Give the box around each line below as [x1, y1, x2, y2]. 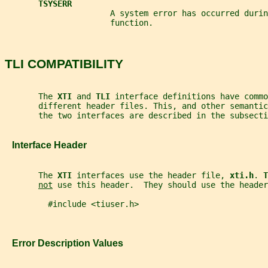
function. [5, 18, 153, 28]
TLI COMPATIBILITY [5, 57, 123, 71]
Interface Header [5, 139, 87, 151]
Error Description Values [5, 237, 123, 249]
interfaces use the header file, [77, 170, 230, 180]
